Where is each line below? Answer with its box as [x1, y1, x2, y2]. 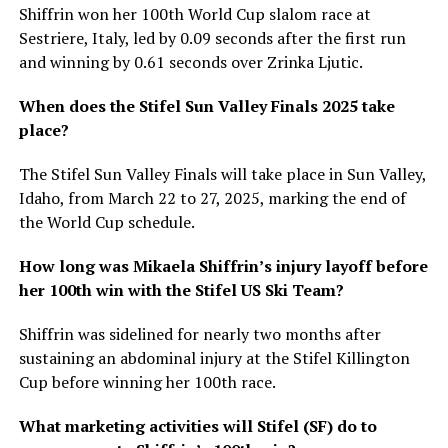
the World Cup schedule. [18, 210, 195, 233]
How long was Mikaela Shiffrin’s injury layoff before [18, 254, 428, 277]
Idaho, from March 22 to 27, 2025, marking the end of [18, 186, 406, 209]
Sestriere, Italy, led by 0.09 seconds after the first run [18, 26, 406, 49]
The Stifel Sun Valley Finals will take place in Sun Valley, [18, 162, 426, 185]
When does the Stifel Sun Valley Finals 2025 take [18, 94, 395, 117]
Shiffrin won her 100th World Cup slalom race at [18, 2, 371, 25]
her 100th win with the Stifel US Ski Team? [18, 278, 344, 301]
